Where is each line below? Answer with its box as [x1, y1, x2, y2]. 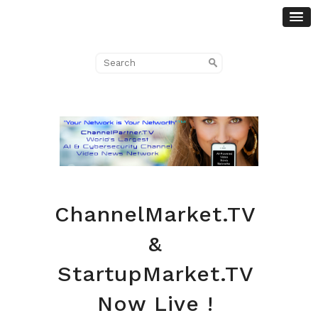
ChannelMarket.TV [55, 201, 256, 226]
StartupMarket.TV [57, 261, 254, 286]
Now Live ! [97, 290, 214, 316]
